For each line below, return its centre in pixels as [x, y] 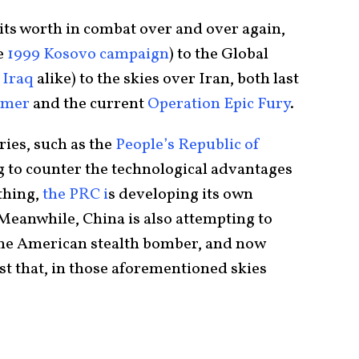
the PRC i [75, 195]
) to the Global [219, 54]
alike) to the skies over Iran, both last [168, 79]
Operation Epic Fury [219, 104]
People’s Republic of [188, 145]
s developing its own [181, 195]
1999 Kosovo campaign [88, 54]
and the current [90, 104]
